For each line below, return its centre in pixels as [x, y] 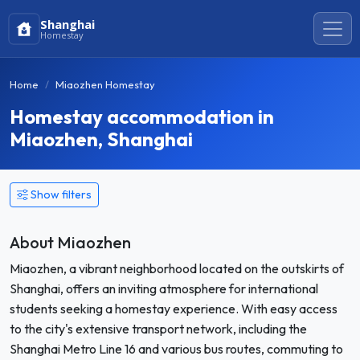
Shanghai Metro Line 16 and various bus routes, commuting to [176, 349]
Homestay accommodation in [142, 117]
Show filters [61, 194]
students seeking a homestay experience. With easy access [174, 309]
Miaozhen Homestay [105, 84]
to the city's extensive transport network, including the [158, 329]
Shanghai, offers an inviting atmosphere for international [164, 288]
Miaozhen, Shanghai [101, 139]
